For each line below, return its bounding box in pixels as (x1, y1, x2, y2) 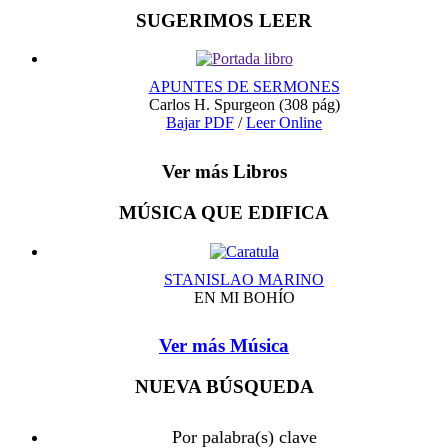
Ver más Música (159, 335, 289, 357)
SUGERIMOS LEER (136, 9, 312, 31)
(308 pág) (278, 96, 340, 114)
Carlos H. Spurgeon (148, 96, 279, 114)
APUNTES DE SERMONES (148, 78, 340, 96)
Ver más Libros (161, 161, 287, 183)
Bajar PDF (166, 114, 234, 132)
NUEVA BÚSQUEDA (134, 376, 314, 398)
